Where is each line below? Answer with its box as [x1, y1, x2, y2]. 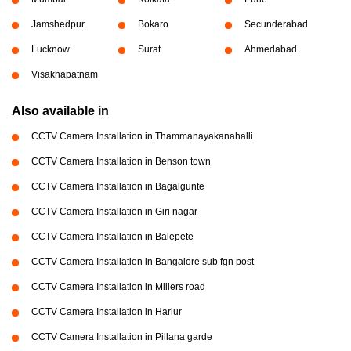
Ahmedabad [244, 44, 297, 55]
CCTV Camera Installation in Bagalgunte [31, 181, 204, 192]
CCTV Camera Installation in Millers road [31, 281, 205, 292]
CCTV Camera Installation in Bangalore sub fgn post [31, 256, 254, 267]
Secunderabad [244, 19, 308, 30]
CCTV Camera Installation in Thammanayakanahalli [31, 131, 253, 142]
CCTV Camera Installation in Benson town [31, 156, 211, 167]
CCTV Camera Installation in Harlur [31, 306, 182, 317]
